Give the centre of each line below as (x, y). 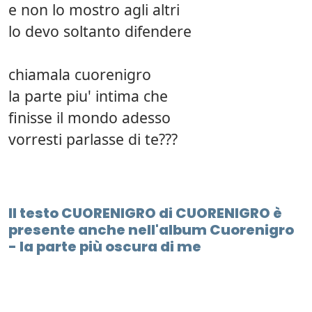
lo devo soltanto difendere (100, 31)
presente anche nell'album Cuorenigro (151, 230)
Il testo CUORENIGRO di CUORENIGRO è (145, 213)
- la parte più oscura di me (105, 247)
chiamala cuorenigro (80, 75)
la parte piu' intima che (88, 96)
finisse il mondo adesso (89, 118)
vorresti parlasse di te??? (93, 139)
